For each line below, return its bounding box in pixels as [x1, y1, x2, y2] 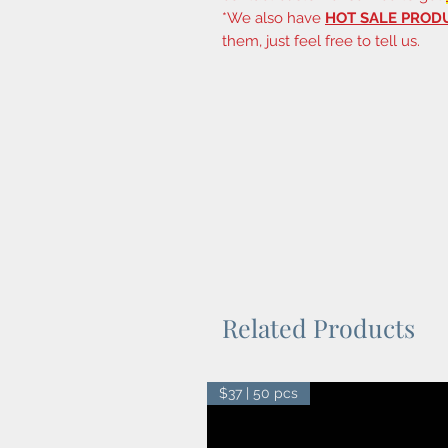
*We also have [222, 9, 325, 28]
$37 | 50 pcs [219, 385, 298, 402]
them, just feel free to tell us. [222, 32, 420, 51]
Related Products [222, 311, 415, 345]
